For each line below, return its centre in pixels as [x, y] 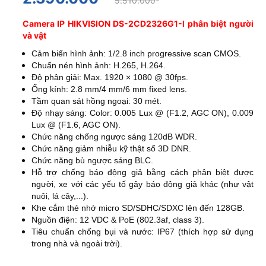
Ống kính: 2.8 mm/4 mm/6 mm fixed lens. [109, 89]
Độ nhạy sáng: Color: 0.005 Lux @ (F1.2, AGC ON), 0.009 [142, 113]
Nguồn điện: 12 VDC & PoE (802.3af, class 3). [118, 220]
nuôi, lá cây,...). [60, 196]
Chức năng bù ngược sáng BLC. [92, 161]
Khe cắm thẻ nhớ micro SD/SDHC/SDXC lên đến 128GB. [138, 208]
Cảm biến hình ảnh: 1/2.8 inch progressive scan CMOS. [137, 54]
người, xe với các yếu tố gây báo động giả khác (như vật [142, 184]
